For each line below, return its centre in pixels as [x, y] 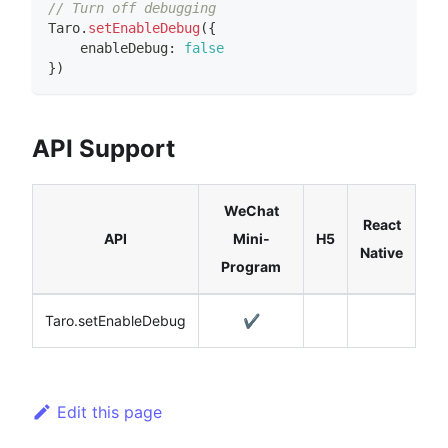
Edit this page [109, 411]
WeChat [251, 210]
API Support [103, 148]
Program [251, 266]
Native [381, 252]
